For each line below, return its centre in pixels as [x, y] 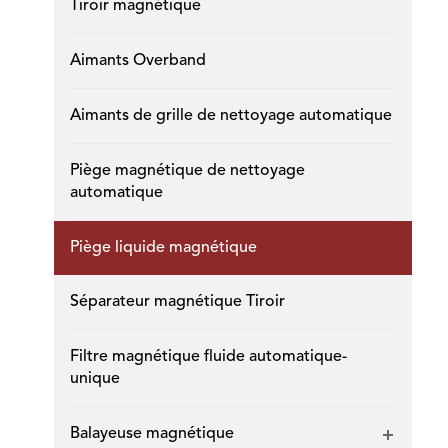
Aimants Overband [137, 61]
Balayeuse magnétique [151, 434]
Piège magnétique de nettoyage [187, 171]
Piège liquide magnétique [163, 248]
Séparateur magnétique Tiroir [177, 302]
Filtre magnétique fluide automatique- [208, 357]
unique [94, 379]
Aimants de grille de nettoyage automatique [230, 116]
